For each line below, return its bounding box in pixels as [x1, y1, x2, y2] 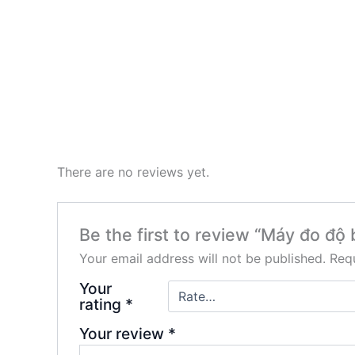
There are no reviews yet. [57, 163, 209, 180]
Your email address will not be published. [78, 250, 326, 266]
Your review [78, 323, 168, 343]
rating [78, 294, 125, 314]
